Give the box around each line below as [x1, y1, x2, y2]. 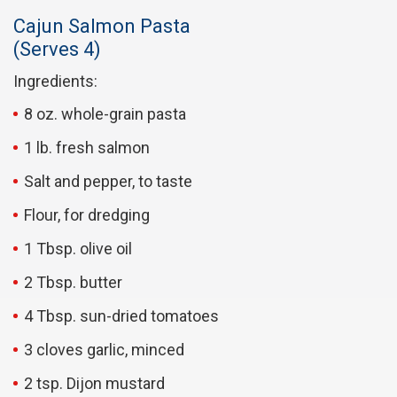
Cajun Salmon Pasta [13, 15, 191, 38]
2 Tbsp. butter [24, 273, 122, 292]
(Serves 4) [13, 38, 101, 61]
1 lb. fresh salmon [24, 138, 150, 158]
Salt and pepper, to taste [24, 172, 192, 191]
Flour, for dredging [24, 206, 150, 225]
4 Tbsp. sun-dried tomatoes [24, 307, 219, 326]
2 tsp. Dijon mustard [24, 374, 165, 393]
